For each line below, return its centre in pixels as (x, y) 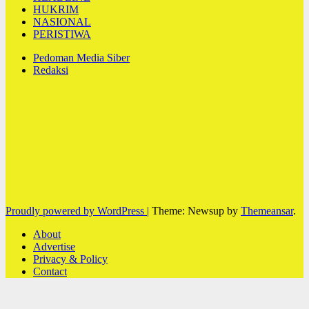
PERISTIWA (62, 34)
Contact (50, 271)
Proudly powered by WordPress (76, 210)
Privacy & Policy (70, 259)
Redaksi (51, 70)
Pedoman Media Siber (81, 57)
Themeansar (267, 210)
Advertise (54, 246)
